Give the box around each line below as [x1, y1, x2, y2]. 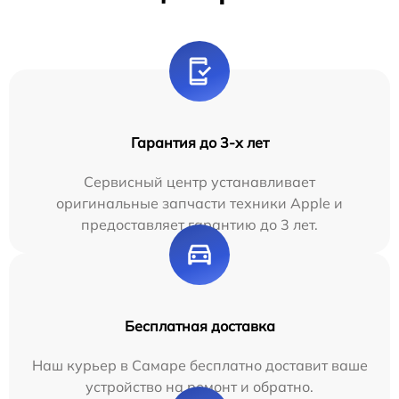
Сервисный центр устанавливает [84, 173, 315, 191]
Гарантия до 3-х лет [130, 134, 269, 151]
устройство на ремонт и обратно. [85, 378, 313, 395]
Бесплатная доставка [124, 317, 275, 335]
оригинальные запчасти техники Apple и [56, 194, 343, 212]
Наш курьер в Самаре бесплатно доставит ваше [31, 356, 368, 374]
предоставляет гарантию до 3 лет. [81, 216, 318, 233]
